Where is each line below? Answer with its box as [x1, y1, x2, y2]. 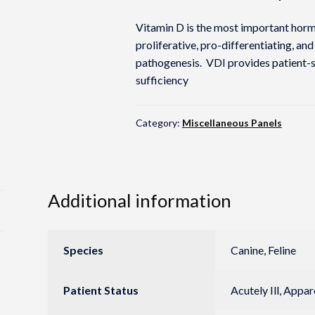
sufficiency [135, 73, 188, 87]
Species [63, 243, 104, 257]
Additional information [47, 188, 231, 212]
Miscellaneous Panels [181, 116, 282, 129]
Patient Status [63, 283, 139, 297]
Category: [135, 116, 182, 129]
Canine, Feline [231, 243, 297, 257]
